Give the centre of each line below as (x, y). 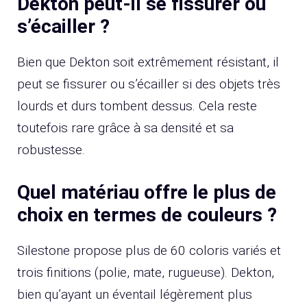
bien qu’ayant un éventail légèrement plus (135, 294)
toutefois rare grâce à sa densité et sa (125, 128)
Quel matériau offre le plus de (147, 192)
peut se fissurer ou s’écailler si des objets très (149, 84)
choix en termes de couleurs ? (147, 214)
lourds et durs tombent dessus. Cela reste (137, 106)
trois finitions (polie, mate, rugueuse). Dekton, (146, 272)
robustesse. (51, 150)
